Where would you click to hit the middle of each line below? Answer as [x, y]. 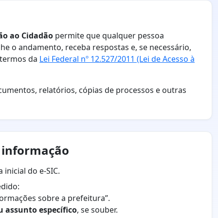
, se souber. [97, 210]
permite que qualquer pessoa [109, 36]
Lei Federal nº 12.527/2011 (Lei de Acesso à [117, 59]
